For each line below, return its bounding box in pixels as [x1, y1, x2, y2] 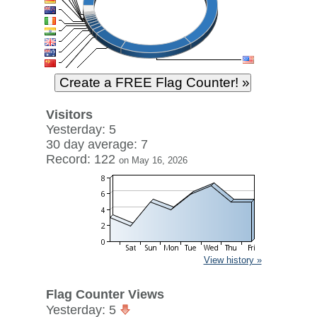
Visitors [45, 108, 93, 122]
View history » [203, 255, 262, 265]
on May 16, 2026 [118, 155, 188, 166]
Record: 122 [45, 152, 119, 166]
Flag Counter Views [45, 287, 164, 301]
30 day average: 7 [45, 137, 148, 151]
